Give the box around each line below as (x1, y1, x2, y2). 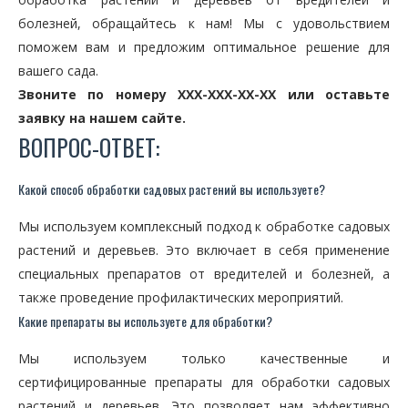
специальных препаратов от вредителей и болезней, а (18, 265, 390, 282)
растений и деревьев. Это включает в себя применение (18, 241, 390, 259)
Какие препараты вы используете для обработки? (18, 311, 272, 331)
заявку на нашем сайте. (18, 109, 186, 127)
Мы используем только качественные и (18, 350, 390, 367)
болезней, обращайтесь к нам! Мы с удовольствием (18, 15, 390, 32)
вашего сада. (18, 62, 98, 79)
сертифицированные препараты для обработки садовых (18, 373, 390, 391)
